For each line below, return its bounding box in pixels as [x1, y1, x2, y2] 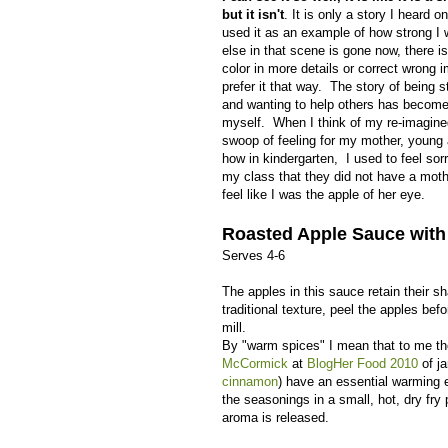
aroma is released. [222, 409, 329, 425]
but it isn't [222, 6, 284, 22]
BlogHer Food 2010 [307, 355, 418, 371]
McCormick [222, 355, 288, 371]
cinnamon [222, 373, 278, 389]
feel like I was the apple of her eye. [222, 186, 429, 202]
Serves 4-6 [222, 247, 285, 263]
